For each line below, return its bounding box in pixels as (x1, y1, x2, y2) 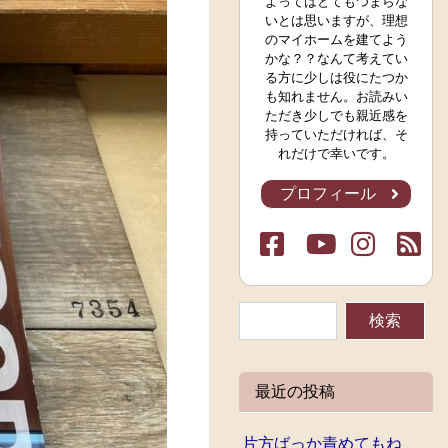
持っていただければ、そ (264, 126, 408, 142)
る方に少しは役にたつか (264, 69, 408, 85)
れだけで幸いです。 (277, 145, 395, 161)
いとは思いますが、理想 (264, 12, 408, 28)
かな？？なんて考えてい (264, 50, 408, 66)
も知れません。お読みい (264, 88, 408, 104)
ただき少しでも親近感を (264, 107, 408, 123)
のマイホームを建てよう (264, 31, 408, 47)
